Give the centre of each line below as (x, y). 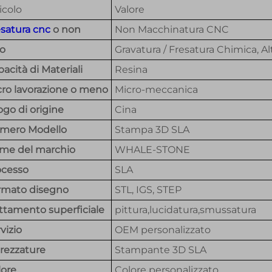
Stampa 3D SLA (152, 130)
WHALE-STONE (152, 150)
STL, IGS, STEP (148, 190)
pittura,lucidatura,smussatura (185, 210)
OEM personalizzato (163, 230)
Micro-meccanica (156, 90)
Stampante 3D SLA (161, 250)
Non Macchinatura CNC (172, 29)
